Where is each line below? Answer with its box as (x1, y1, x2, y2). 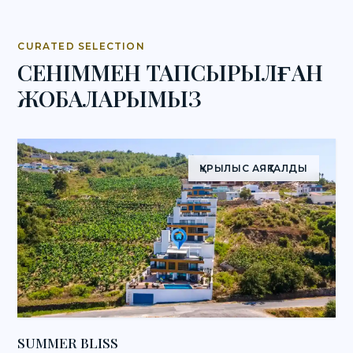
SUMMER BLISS (17, 333, 119, 351)
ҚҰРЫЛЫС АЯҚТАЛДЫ (199, 162, 308, 174)
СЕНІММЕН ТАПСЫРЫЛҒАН (17, 58, 324, 87)
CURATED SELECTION (17, 40, 145, 52)
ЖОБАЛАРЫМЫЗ (17, 84, 203, 113)
